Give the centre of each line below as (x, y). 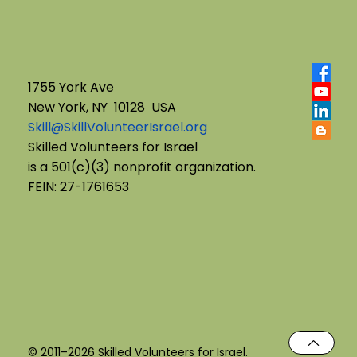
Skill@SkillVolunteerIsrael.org (117, 127)
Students (113, 190)
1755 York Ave (71, 88)
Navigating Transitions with (122, 169)
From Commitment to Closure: (192, 147)
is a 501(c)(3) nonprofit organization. (141, 167)
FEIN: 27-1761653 (78, 187)
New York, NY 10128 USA (102, 108)
